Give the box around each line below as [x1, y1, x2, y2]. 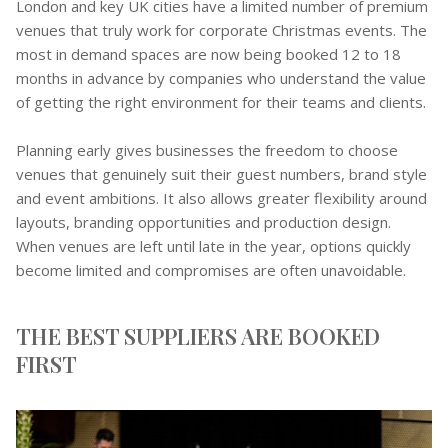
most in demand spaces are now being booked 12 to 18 [16, 44, 401, 65]
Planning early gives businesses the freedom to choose [16, 140, 398, 161]
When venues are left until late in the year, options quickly [16, 236, 411, 257]
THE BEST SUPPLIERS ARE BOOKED [16, 321, 380, 352]
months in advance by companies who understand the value [16, 68, 426, 89]
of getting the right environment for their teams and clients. [16, 92, 426, 113]
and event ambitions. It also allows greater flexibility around [16, 188, 427, 209]
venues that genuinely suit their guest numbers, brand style [16, 164, 427, 185]
